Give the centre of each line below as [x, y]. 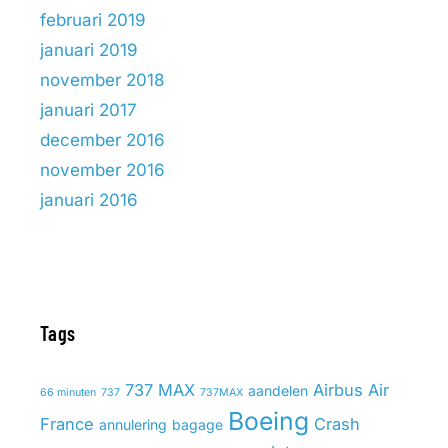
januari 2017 [88, 110]
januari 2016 [89, 200]
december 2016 [102, 140]
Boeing [268, 421]
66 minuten [68, 392]
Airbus [338, 390]
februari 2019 [93, 20]
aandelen [278, 390]
